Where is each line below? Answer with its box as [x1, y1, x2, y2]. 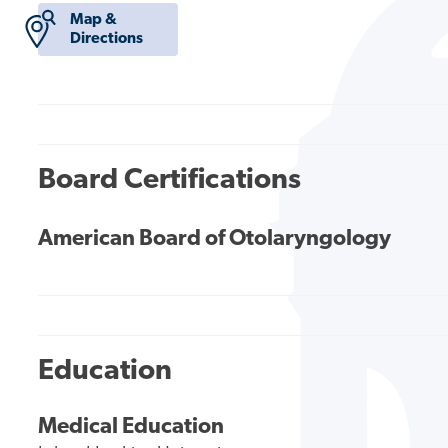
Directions [69, 30, 143, 47]
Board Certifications [38, 165, 302, 195]
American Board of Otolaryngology [38, 228, 392, 252]
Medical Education [38, 416, 225, 440]
